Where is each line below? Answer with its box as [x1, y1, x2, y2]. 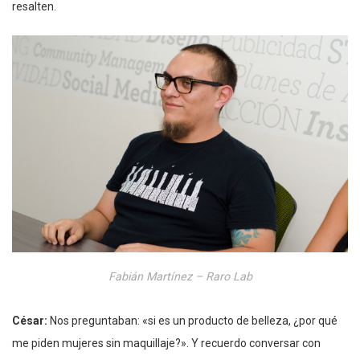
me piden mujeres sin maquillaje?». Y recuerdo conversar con [12, 336, 321, 350]
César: [12, 313, 50, 327]
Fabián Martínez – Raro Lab [108, 270, 252, 284]
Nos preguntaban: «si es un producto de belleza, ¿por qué [50, 313, 337, 327]
